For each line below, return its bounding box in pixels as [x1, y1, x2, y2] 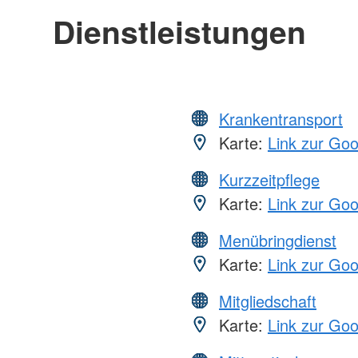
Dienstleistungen [52, 8, 306, 54]
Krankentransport [219, 106, 343, 130]
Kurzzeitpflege [219, 167, 320, 191]
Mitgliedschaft [219, 288, 316, 312]
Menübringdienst [219, 228, 336, 252]
